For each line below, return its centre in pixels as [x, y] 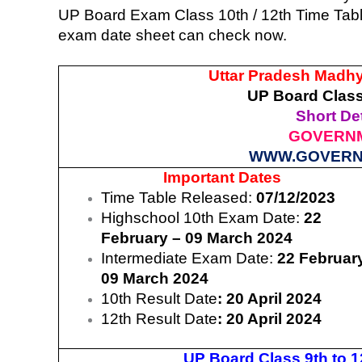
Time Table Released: [179, 197]
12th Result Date [160, 318]
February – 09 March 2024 [197, 238]
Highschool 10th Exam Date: [203, 217]
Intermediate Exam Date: [189, 258]
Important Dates [222, 177]
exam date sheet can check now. [173, 35]
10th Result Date [160, 298]
